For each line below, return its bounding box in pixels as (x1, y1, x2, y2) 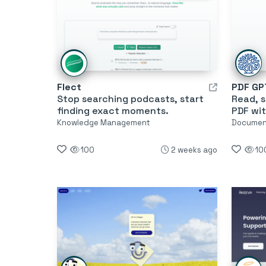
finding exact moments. (57, 104, 169, 117)
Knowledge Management (57, 117, 150, 128)
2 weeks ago (170, 144, 217, 155)
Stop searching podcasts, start (57, 92, 204, 105)
